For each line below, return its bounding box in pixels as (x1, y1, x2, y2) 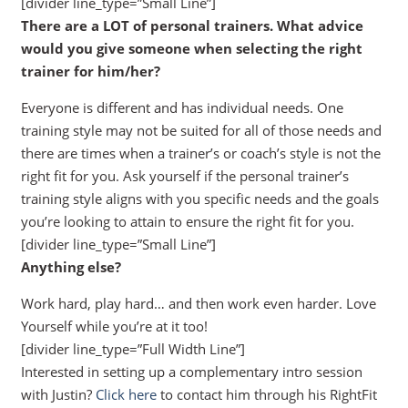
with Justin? (20, 385, 96, 404)
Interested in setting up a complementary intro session (20, 362, 362, 382)
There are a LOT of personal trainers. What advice (20, 16, 363, 36)
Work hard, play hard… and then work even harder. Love (20, 294, 376, 313)
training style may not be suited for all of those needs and (20, 121, 382, 140)
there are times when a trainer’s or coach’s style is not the (20, 144, 381, 163)
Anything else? (20, 258, 121, 277)
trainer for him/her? (20, 62, 160, 81)
